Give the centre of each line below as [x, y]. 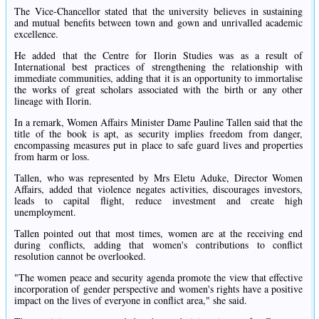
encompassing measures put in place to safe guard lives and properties [159, 145]
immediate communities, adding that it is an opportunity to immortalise [159, 78]
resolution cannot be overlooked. [80, 256]
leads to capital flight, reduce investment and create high [159, 200]
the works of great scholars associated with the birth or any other [159, 89]
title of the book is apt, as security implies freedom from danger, [159, 133]
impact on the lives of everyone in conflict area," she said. [131, 300]
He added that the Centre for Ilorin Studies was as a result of [159, 55]
